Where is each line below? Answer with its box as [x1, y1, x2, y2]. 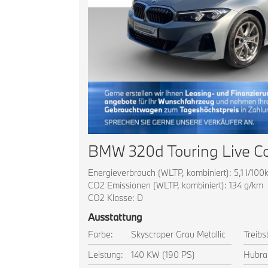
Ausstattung [88, 211, 142, 223]
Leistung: [88, 249, 123, 260]
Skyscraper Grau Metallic [131, 229, 226, 240]
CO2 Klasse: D [88, 192, 143, 203]
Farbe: [88, 229, 113, 240]
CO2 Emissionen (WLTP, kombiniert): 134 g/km [88, 179, 263, 191]
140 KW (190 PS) [131, 249, 195, 260]
